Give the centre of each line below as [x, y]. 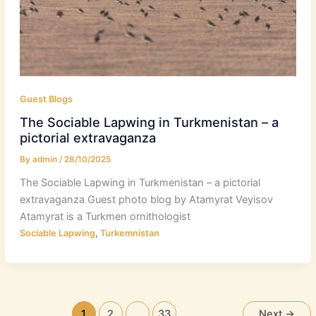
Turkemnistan [129, 233]
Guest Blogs [46, 99]
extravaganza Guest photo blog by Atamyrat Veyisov [146, 200]
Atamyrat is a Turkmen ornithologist [105, 217]
